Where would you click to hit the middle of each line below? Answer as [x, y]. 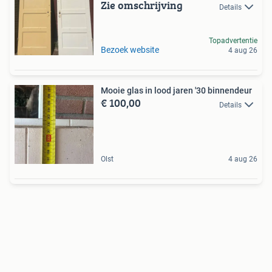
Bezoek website [130, 50]
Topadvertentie [233, 41]
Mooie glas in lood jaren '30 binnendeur [176, 91]
